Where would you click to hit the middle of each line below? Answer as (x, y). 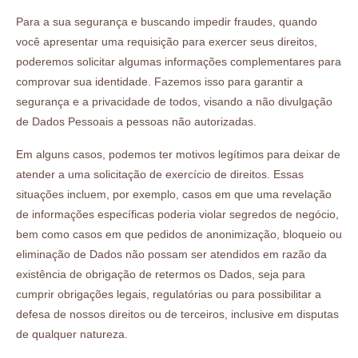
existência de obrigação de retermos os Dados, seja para (161, 274)
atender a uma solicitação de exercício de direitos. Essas (160, 174)
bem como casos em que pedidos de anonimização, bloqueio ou (179, 234)
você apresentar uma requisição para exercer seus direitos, (167, 41)
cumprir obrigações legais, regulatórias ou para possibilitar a (169, 294)
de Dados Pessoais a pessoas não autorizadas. (136, 121)
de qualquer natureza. (72, 334)
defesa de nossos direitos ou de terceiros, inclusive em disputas (177, 314)
